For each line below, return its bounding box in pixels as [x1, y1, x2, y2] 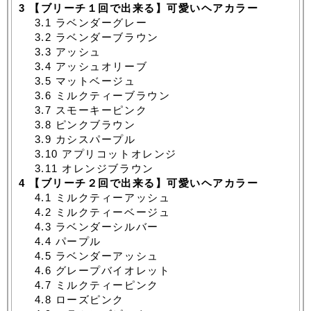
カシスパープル [51, 133, 136, 146]
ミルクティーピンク [51, 279, 159, 292]
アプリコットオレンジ [58, 148, 177, 160]
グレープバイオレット [51, 264, 171, 277]
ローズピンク [51, 294, 124, 306]
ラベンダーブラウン [51, 31, 159, 44]
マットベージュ [51, 75, 136, 87]
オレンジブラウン [58, 162, 154, 175]
